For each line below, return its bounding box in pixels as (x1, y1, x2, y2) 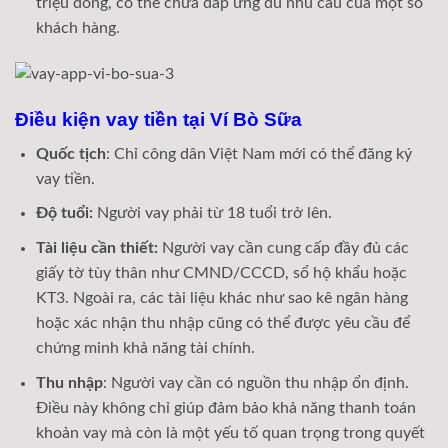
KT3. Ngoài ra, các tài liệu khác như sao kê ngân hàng (35, 290, 408, 307)
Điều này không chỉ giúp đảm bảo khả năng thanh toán (35, 399, 416, 416)
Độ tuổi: (35, 205, 93, 222)
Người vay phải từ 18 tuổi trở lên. (92, 205, 332, 222)
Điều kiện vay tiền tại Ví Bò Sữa (15, 109, 302, 131)
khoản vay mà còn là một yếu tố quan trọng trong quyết (35, 424, 425, 441)
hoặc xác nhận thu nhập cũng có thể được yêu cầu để (35, 315, 410, 332)
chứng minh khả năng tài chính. (35, 340, 255, 357)
